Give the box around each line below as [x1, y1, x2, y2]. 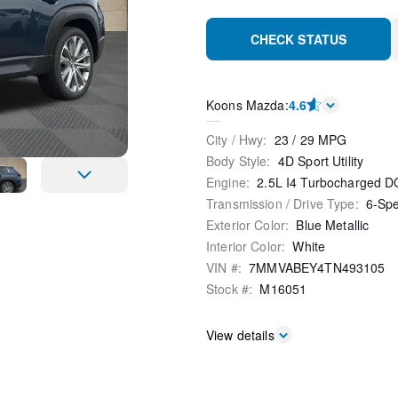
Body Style [206, 151, 267, 170]
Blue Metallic [296, 215, 370, 234]
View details [206, 325, 275, 344]
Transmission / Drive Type [206, 194, 355, 212]
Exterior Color [206, 215, 285, 234]
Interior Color [206, 236, 282, 255]
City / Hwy [206, 130, 264, 148]
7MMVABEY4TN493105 [249, 258, 386, 276]
